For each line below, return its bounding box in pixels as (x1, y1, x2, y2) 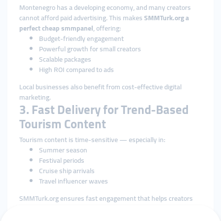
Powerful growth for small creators (39, 42, 141, 55)
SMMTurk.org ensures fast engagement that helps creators (19, 192, 193, 205)
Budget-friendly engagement (39, 32, 124, 45)
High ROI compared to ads (39, 63, 114, 76)
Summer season (39, 144, 87, 156)
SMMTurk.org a (144, 11, 189, 24)
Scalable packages (39, 53, 91, 66)
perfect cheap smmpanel (19, 22, 93, 35)
